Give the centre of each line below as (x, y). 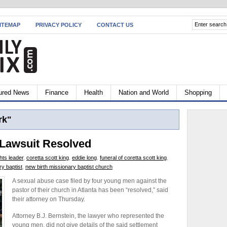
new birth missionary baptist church (69, 167)
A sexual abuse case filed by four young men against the (89, 181)
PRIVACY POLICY (59, 25)
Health (93, 92)
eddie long (84, 158)
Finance (57, 92)
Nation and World (144, 92)
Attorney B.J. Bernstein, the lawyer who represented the (88, 216)
